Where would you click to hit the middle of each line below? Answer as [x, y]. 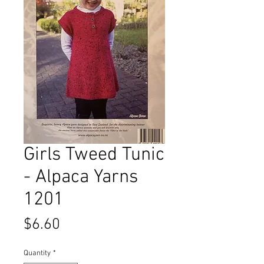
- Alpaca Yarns [81, 177]
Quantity [37, 253]
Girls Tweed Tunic [94, 155]
